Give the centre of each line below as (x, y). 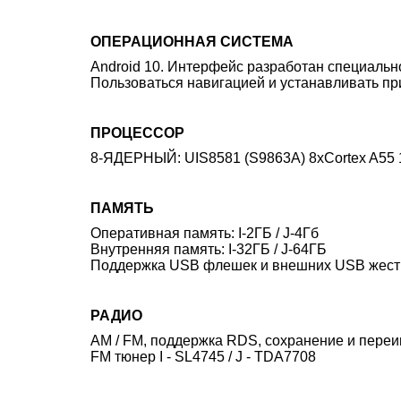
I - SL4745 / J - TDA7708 (238, 357)
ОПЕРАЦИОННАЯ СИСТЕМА (192, 42)
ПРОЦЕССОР (137, 133)
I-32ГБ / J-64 (269, 249)
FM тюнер (125, 357)
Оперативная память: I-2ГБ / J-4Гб (205, 233)
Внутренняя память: (159, 249)
